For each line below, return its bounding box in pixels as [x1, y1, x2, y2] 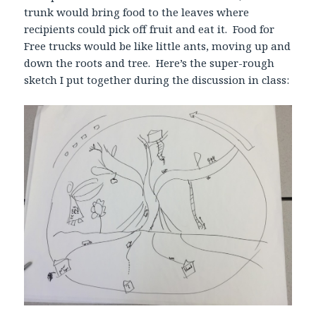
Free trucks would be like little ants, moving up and [24, 39, 291, 54]
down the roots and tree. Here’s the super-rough [24, 56, 275, 71]
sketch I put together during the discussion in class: [24, 73, 290, 87]
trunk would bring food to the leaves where [24, 5, 250, 20]
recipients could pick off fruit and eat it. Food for [24, 22, 275, 37]
